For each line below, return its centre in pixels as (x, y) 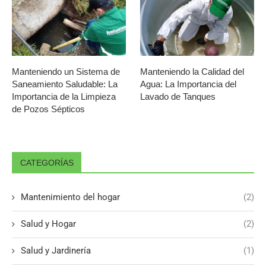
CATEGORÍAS (47, 163)
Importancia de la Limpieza (64, 97)
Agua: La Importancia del (189, 84)
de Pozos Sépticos (48, 109)
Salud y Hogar (48, 224)
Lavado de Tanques (178, 97)
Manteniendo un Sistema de (66, 72)
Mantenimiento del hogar (70, 197)
